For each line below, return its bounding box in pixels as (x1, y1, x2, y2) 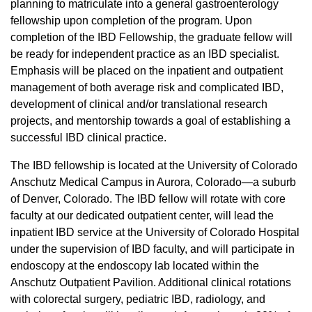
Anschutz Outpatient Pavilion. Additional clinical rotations (10, 276, 291, 289)
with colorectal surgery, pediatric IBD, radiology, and (10, 293, 265, 306)
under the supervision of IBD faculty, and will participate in (10, 243, 295, 256)
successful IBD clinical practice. (10, 132, 166, 144)
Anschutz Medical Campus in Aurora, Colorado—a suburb (10, 176, 296, 189)
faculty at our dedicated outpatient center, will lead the (10, 210, 274, 222)
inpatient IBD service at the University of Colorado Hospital (10, 226, 299, 239)
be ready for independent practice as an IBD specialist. (10, 48, 279, 61)
